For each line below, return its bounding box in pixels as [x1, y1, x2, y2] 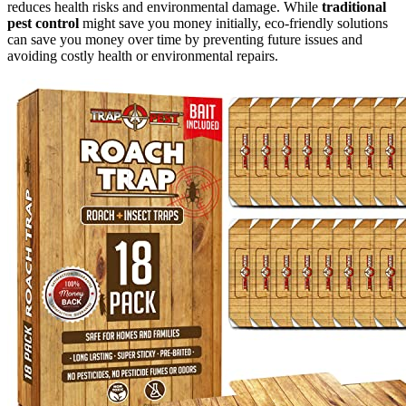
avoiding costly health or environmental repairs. [7, 47, 278, 63]
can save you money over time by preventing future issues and [7, 31, 362, 47]
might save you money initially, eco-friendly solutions [79, 14, 388, 31]
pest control [7, 14, 79, 31]
